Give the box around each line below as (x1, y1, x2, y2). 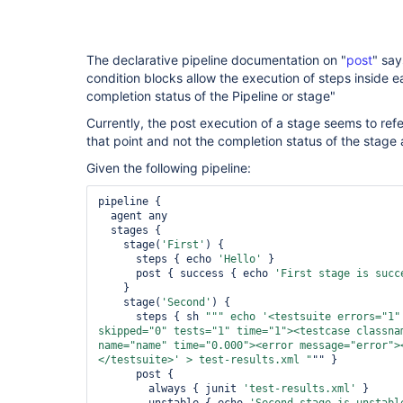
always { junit (148, 382, 243, 395)
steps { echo (136, 253, 218, 265)
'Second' (161, 296, 211, 309)
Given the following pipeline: (86, 160, 251, 175)
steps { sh (136, 310, 205, 323)
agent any (98, 210, 111, 222)
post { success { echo (136, 267, 274, 280)
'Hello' (218, 253, 262, 265)
